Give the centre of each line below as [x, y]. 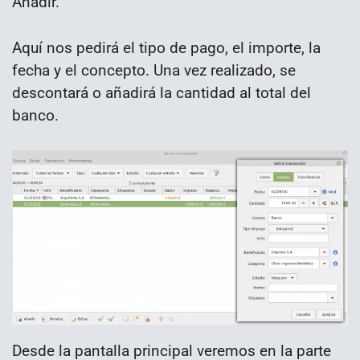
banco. [35, 116]
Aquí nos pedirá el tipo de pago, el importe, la [166, 48]
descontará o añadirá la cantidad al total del [162, 93]
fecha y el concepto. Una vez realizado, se [154, 71]
